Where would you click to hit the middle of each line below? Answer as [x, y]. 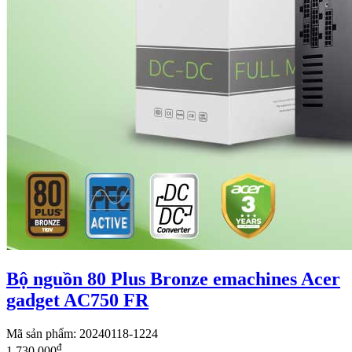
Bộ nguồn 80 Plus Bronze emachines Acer [173, 279]
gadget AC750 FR [77, 301]
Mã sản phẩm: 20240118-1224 [82, 334]
